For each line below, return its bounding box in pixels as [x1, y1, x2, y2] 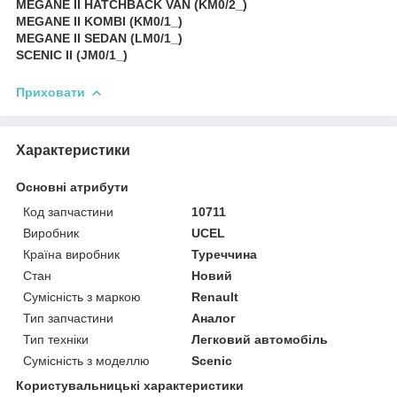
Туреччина [191, 246, 258, 261]
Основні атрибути [16, 179, 128, 194]
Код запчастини [23, 204, 113, 219]
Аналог [191, 310, 237, 325]
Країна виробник [23, 246, 120, 261]
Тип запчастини [23, 310, 113, 325]
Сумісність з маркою [23, 289, 141, 304]
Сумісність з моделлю [23, 353, 150, 368]
